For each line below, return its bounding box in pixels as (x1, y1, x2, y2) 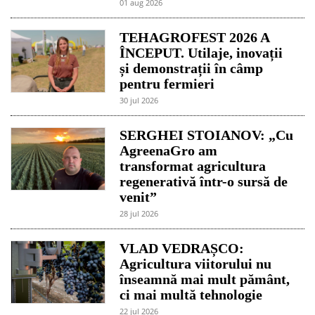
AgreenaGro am (120, 142, 218, 158)
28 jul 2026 (120, 207, 159, 219)
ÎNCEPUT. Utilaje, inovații (120, 44, 283, 60)
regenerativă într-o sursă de (120, 173, 288, 189)
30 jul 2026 (120, 94, 159, 105)
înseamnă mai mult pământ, (120, 271, 290, 287)
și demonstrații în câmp (120, 60, 264, 76)
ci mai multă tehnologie (120, 286, 263, 302)
